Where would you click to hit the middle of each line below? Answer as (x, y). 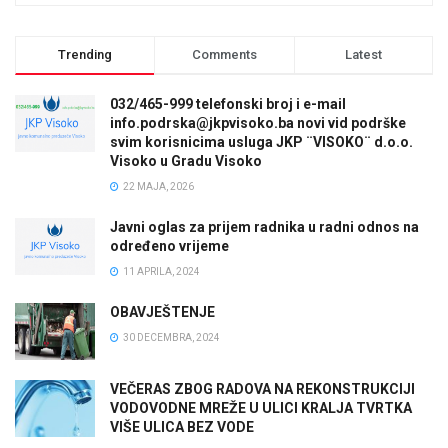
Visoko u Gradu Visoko (186, 160)
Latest (363, 54)
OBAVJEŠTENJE (162, 311)
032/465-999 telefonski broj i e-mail (228, 103)
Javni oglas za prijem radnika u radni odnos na (264, 226)
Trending (85, 54)
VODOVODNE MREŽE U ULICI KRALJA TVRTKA (261, 407)
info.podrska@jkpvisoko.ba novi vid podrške (258, 122)
